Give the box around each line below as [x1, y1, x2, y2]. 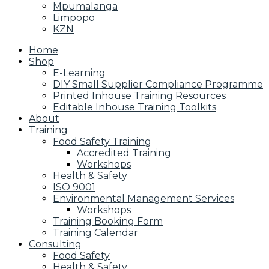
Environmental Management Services [53, 193, 234, 204]
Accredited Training [77, 147, 171, 159]
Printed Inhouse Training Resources [53, 90, 226, 101]
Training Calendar [53, 227, 138, 238]
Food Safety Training [53, 136, 151, 147]
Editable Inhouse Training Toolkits [53, 101, 216, 113]
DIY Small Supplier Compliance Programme [53, 79, 263, 90]
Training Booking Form [53, 216, 163, 227]
